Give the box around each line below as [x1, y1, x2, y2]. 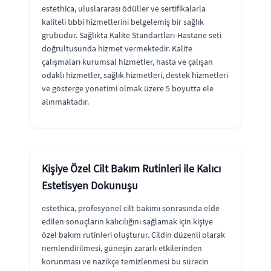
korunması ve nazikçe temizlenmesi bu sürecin [42, 255, 209, 267]
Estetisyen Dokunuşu [42, 178, 138, 192]
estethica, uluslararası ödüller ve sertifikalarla [42, 2, 206, 14]
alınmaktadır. [42, 96, 89, 107]
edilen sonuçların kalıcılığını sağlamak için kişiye [42, 215, 213, 227]
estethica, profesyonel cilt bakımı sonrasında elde [42, 202, 220, 214]
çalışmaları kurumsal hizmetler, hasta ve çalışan [42, 56, 213, 67]
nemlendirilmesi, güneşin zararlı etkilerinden [42, 242, 202, 253]
